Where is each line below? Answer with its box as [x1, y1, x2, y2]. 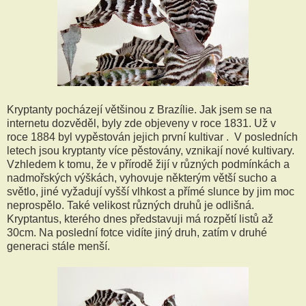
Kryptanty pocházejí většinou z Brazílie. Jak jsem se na [7, 103, 272, 115]
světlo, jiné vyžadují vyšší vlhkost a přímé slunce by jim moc [7, 185, 294, 197]
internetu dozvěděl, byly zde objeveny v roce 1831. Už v [7, 117, 276, 129]
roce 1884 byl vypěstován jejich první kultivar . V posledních [7, 130, 298, 143]
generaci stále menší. [7, 240, 115, 252]
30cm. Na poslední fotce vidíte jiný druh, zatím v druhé [7, 226, 267, 238]
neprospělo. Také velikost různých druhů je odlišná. [7, 199, 254, 211]
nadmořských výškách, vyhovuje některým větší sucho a [7, 171, 277, 184]
